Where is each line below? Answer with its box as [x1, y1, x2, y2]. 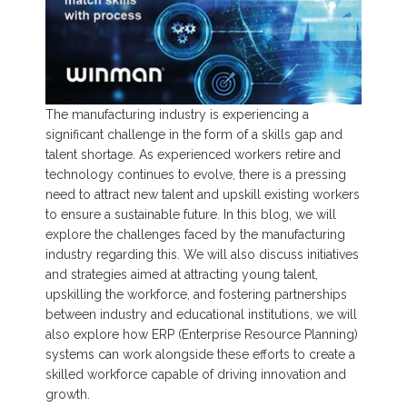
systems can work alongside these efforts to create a [45, 346, 355, 362]
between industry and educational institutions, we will [45, 306, 357, 322]
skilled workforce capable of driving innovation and [45, 366, 346, 382]
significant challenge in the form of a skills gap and [45, 126, 342, 142]
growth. [45, 386, 90, 402]
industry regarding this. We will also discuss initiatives [45, 246, 359, 262]
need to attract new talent [45, 186, 197, 202]
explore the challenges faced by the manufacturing [45, 226, 345, 242]
